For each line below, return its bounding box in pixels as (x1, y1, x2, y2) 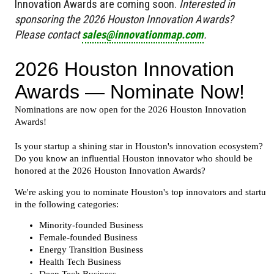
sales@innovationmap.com (82, 28, 204, 41)
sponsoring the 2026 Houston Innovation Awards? (15, 12, 234, 26)
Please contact (15, 28, 82, 41)
